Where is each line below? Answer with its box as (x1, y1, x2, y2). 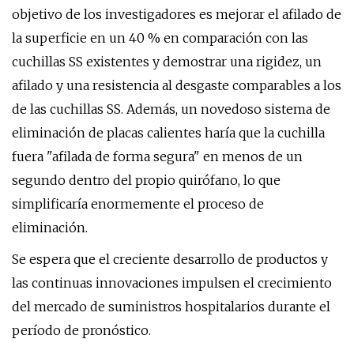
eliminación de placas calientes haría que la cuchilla (12, 125, 325, 141)
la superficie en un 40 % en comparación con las (12, 30, 308, 46)
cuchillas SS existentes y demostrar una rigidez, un (12, 54, 322, 70)
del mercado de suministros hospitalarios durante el (12, 299, 330, 314)
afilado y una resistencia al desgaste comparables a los (12, 77, 341, 93)
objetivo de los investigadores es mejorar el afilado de (12, 6, 341, 22)
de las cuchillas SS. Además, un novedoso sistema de (12, 101, 330, 117)
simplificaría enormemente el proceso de (12, 196, 264, 212)
